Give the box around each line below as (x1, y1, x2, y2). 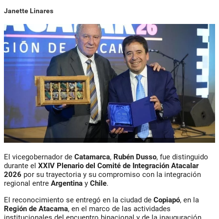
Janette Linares (4, 6, 53, 15)
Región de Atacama (4, 204, 68, 213)
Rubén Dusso (113, 152, 156, 161)
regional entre (4, 178, 51, 188)
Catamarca (74, 152, 110, 161)
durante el (4, 161, 38, 170)
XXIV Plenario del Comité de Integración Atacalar (38, 161, 198, 170)
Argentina (51, 178, 85, 188)
